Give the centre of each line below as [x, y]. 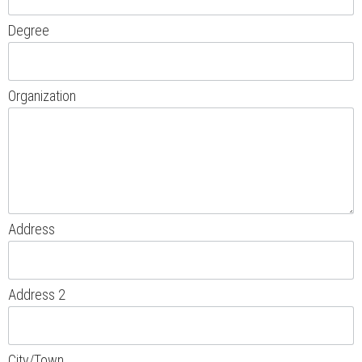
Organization [42, 95]
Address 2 [37, 294]
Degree [29, 30]
